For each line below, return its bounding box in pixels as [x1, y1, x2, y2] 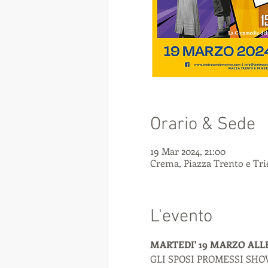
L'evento [150, 206, 212, 228]
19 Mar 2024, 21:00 [150, 145, 226, 157]
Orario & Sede [150, 114, 255, 136]
